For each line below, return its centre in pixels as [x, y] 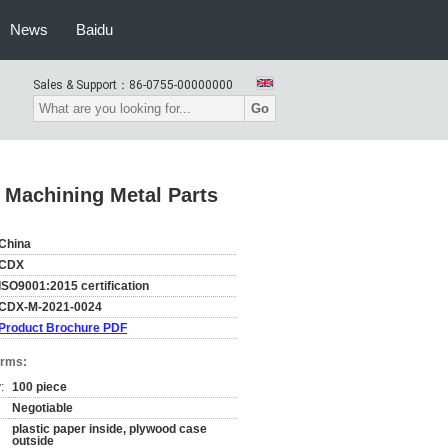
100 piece [39, 387]
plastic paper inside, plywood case [109, 429]
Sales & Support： [81, 85]
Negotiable [42, 408]
